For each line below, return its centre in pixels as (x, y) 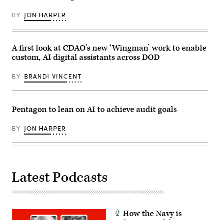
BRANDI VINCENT (53, 76)
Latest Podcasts (60, 178)
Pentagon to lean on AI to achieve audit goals (94, 110)
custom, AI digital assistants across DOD (86, 58)
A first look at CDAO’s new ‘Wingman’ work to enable (109, 48)
